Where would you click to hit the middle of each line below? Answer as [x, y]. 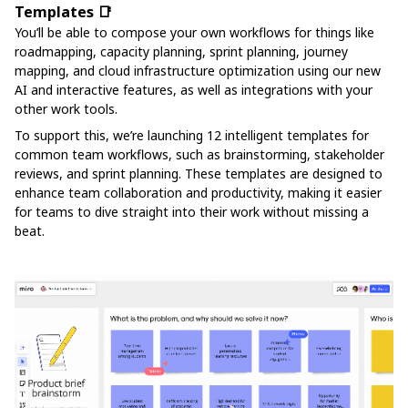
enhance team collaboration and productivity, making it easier [198, 192]
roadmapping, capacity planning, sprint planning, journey [181, 51]
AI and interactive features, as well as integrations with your [194, 89]
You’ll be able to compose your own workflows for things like [194, 32]
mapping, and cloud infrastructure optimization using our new [198, 70]
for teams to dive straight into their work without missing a [192, 211]
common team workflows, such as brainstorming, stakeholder [199, 154]
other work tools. [66, 108]
